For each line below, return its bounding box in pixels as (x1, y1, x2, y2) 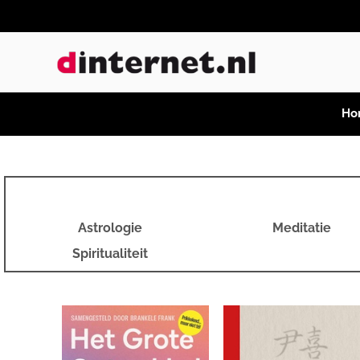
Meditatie (272, 220, 331, 235)
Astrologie (77, 220, 142, 235)
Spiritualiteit (72, 246, 148, 261)
